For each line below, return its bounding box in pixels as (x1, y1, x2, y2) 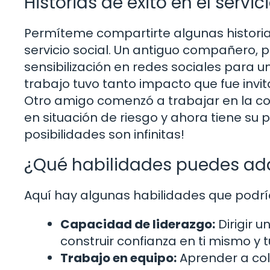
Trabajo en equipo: (60, 250, 177, 267)
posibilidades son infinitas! (24, 126, 184, 143)
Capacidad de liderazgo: (60, 216, 215, 233)
